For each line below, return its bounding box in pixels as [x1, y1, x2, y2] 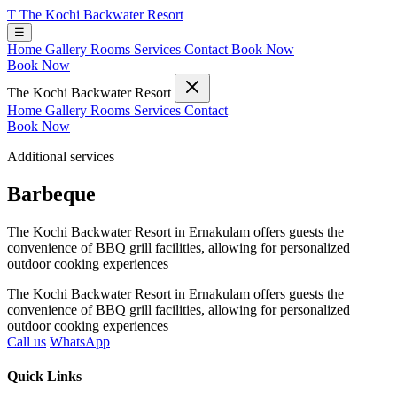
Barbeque [7, 182, 96, 206]
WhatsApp [50, 333, 110, 349]
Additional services [7, 149, 114, 164]
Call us [7, 333, 46, 349]
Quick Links [7, 369, 82, 385]
